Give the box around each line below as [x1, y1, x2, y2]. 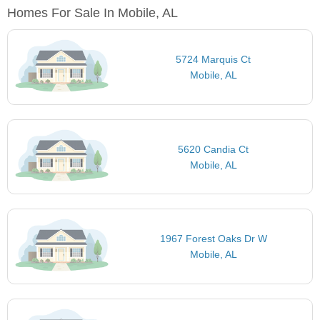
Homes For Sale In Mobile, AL [7, 6, 178, 21]
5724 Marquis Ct [176, 54, 251, 66]
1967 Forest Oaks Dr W [159, 233, 267, 245]
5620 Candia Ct [178, 143, 249, 155]
